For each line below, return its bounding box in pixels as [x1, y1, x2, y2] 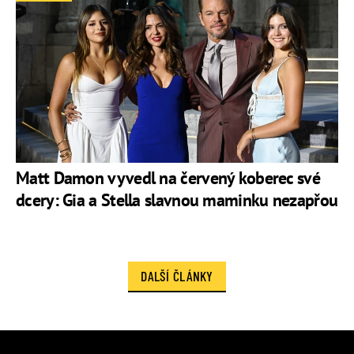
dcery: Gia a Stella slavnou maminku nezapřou [16, 188, 338, 211]
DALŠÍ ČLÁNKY [141, 267, 213, 285]
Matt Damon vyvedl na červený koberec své [16, 166, 320, 189]
